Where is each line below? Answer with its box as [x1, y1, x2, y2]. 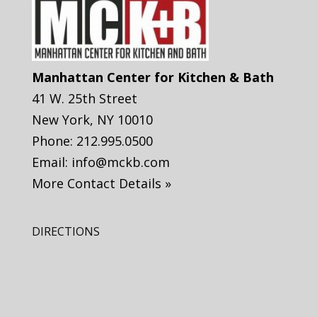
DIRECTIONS [31, 224, 100, 240]
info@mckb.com [71, 154, 170, 171]
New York [31, 111, 90, 129]
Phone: [31, 132, 76, 150]
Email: [31, 154, 71, 171]
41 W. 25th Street [31, 90, 137, 108]
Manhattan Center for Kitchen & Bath [31, 69, 274, 86]
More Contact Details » [31, 175, 171, 192]
